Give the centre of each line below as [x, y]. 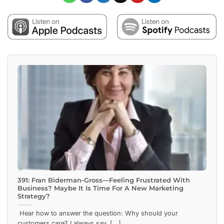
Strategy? [34, 196]
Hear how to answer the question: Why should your [98, 213]
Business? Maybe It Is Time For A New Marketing [100, 188]
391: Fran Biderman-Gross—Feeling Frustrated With [104, 180]
